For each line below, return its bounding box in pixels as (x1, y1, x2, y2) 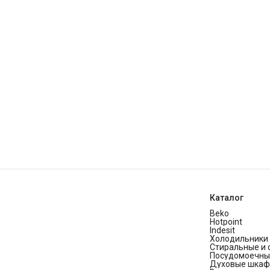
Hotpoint (210, 217, 242, 227)
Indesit (210, 225, 235, 236)
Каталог (210, 193, 243, 203)
